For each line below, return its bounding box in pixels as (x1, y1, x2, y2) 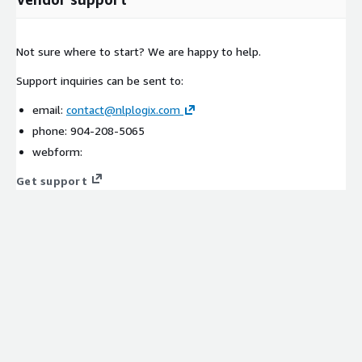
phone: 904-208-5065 (32, 123, 145, 137)
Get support (16, 173, 87, 187)
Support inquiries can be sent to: (16, 73, 183, 87)
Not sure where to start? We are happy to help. (16, 44, 261, 58)
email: (32, 102, 66, 116)
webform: (32, 144, 82, 158)
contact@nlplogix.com (66, 102, 180, 116)
